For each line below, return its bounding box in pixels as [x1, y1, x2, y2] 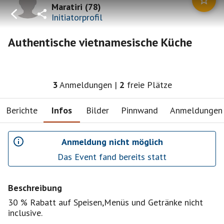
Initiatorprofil [51, 11, 102, 23]
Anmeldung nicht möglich [61, 135, 163, 147]
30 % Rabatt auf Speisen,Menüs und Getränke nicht [8, 196, 203, 208]
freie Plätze [126, 79, 172, 90]
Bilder [86, 104, 109, 116]
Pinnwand [121, 104, 158, 116]
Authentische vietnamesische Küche [8, 34, 192, 50]
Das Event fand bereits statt [57, 151, 166, 162]
